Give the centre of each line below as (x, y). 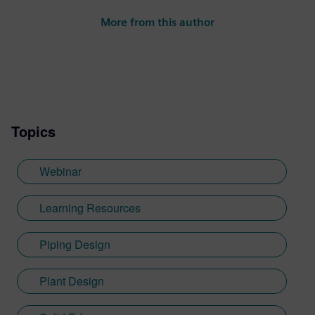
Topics (33, 131)
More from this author (157, 22)
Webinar (60, 171)
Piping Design (75, 244)
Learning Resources (90, 208)
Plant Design (72, 281)
